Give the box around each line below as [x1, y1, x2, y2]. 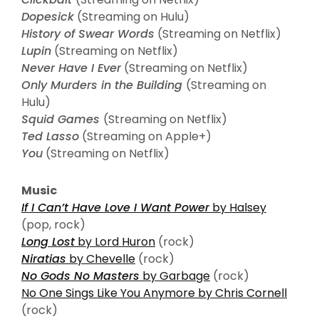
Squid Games [21, 110, 103, 127]
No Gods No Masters [21, 267, 140, 284]
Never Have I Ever [21, 59, 121, 76]
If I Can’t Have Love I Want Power [21, 199, 209, 216]
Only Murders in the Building [21, 76, 186, 93]
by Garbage [140, 267, 210, 284]
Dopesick [21, 8, 74, 25]
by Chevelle [66, 250, 135, 267]
